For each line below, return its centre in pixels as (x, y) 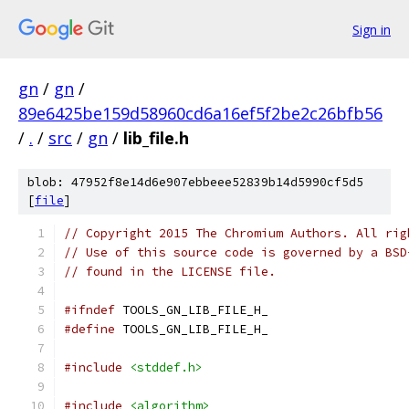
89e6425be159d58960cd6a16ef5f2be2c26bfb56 (200, 113)
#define (89, 329)
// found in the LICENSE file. (170, 272)
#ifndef (89, 310)
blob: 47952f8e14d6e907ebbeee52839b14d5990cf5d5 (195, 182)
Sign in (372, 29)
